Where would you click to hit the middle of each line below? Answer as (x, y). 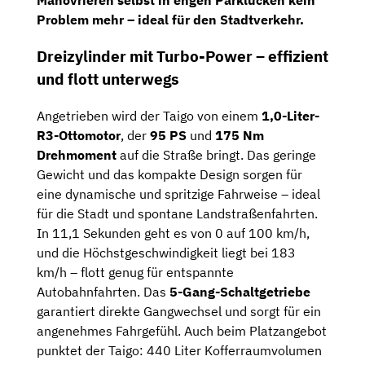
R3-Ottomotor (79, 135)
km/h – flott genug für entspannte (135, 272)
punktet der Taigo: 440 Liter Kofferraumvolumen (179, 350)
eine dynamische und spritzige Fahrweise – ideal (178, 193)
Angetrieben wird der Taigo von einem (149, 115)
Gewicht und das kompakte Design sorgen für (169, 174)
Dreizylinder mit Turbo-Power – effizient (182, 57)
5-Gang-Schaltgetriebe (240, 291)
